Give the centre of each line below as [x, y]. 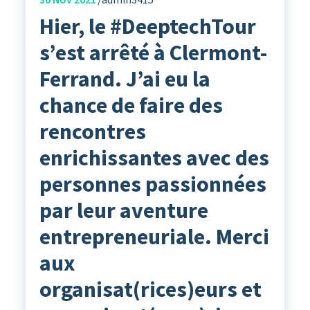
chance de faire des [131, 106]
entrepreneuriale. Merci [154, 237]
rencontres [92, 132]
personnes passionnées [153, 184]
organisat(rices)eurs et [150, 290]
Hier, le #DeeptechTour [147, 27]
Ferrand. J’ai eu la [125, 79]
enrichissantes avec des [154, 158]
